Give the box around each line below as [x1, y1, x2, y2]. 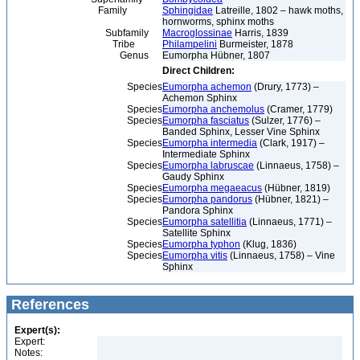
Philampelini [162, 39, 217, 50]
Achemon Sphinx [162, 92, 237, 104]
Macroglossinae [162, 27, 232, 39]
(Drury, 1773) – [252, 81, 319, 92]
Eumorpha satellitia [162, 216, 247, 227]
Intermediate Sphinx [162, 149, 250, 160]
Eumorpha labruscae [162, 160, 254, 171]
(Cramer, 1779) [264, 104, 333, 115]
